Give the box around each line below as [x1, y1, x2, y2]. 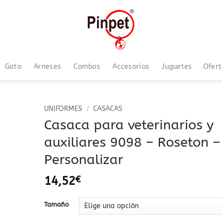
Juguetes [162, 62, 192, 71]
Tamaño [44, 201, 69, 209]
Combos [73, 62, 101, 71]
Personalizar [44, 151, 123, 167]
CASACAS [93, 105, 122, 113]
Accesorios [112, 62, 150, 71]
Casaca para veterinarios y [44, 116, 214, 133]
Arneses [34, 62, 61, 71]
